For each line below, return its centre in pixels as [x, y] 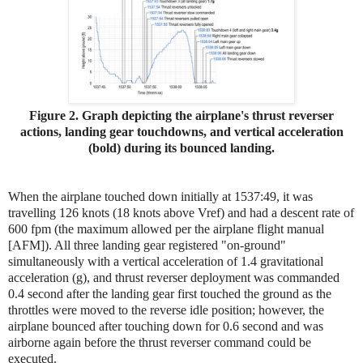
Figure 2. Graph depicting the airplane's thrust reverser [181, 115]
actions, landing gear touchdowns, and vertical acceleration [181, 131]
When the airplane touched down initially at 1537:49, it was [160, 196]
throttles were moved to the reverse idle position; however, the [166, 310]
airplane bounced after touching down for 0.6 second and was [166, 326]
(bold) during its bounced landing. [181, 147]
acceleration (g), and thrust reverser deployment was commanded [174, 277]
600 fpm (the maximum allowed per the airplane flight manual [166, 228]
